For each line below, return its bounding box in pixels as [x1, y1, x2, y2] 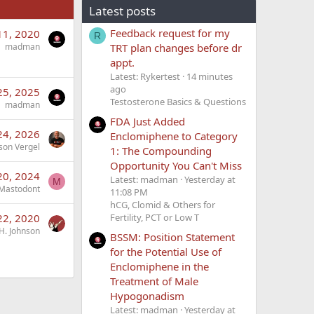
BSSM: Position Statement [110, 230, 235, 245]
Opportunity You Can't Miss [110, 158, 242, 173]
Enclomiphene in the [110, 259, 209, 274]
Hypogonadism [110, 289, 184, 303]
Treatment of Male [110, 274, 198, 289]
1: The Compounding [110, 144, 212, 158]
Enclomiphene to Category [110, 129, 238, 144]
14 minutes [186, 69, 233, 83]
